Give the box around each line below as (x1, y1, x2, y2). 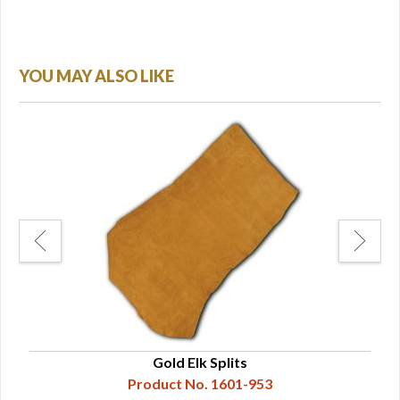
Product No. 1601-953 (128, 375, 272, 392)
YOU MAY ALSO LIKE (19, 66, 174, 86)
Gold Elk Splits (153, 354, 247, 371)
